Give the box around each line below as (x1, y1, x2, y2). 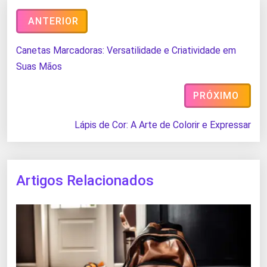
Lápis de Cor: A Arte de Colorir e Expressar (74, 119, 251, 131)
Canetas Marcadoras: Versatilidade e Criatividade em (16, 44, 236, 56)
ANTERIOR (28, 15, 79, 27)
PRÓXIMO (193, 89, 239, 101)
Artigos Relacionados (16, 172, 154, 189)
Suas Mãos (16, 60, 62, 72)
